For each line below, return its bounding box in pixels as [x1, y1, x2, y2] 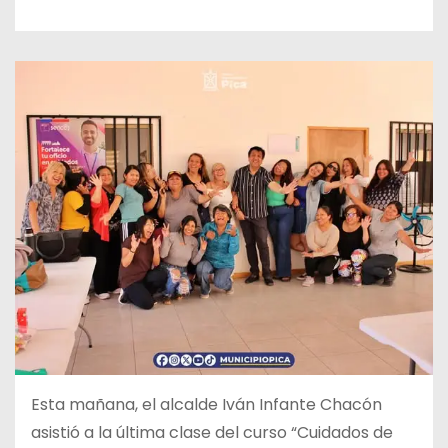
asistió [31, 420, 84, 444]
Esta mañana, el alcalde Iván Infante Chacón [31, 392, 382, 416]
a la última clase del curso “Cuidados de [84, 420, 393, 444]
